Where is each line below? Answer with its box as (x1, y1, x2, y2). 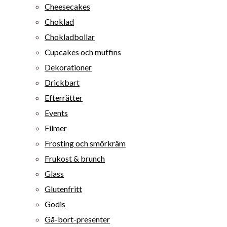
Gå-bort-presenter (45, 214, 110, 224)
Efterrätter (45, 93, 83, 102)
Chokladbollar (45, 32, 95, 42)
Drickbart (45, 78, 80, 87)
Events (45, 108, 68, 118)
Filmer (45, 123, 67, 133)
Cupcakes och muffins (45, 47, 121, 57)
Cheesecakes (45, 2, 90, 11)
